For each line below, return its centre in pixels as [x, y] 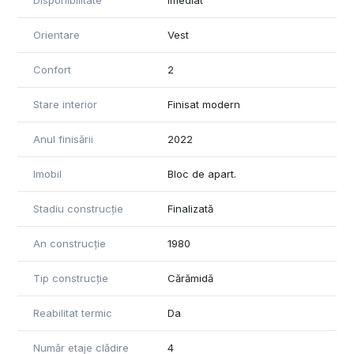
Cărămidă [190, 279]
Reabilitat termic [73, 313]
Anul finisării [63, 139]
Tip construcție [71, 279]
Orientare [56, 35]
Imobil [47, 174]
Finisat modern [204, 105]
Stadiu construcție [78, 209]
